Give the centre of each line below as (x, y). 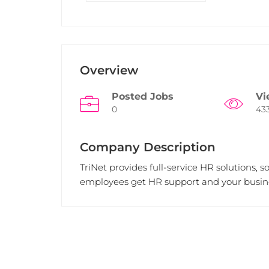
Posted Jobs (143, 96)
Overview (109, 70)
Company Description (148, 147)
